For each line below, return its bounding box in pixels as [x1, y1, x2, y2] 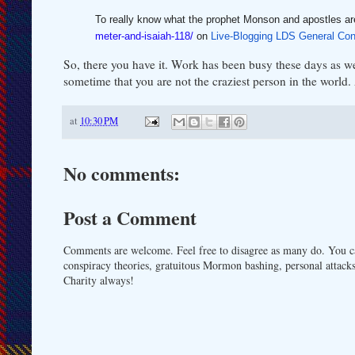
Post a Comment [63, 204, 197, 232]
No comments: [63, 159, 180, 188]
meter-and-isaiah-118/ [95, 30, 193, 43]
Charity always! [63, 273, 134, 288]
